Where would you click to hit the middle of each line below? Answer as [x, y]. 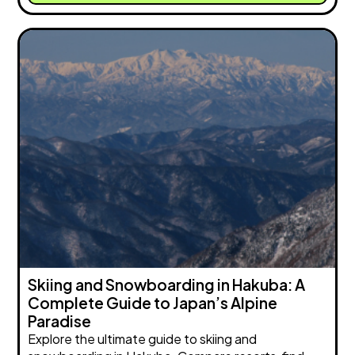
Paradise [60, 321]
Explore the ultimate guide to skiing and [143, 339]
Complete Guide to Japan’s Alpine [153, 303]
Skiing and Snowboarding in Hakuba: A [167, 285]
